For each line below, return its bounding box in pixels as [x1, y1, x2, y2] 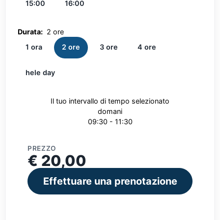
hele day [26, 68, 55, 77]
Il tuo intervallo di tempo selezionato [51, 97, 169, 106]
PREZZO [27, 144, 57, 152]
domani [98, 107, 122, 116]
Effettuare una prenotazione [43, 175, 177, 187]
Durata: [18, 27, 43, 36]
